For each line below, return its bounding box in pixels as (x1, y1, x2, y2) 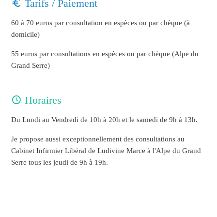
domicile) (11, 31, 40, 39)
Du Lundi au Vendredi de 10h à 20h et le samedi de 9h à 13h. (11, 116, 198, 124)
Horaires (22, 94, 62, 107)
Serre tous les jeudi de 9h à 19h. (11, 158, 108, 167)
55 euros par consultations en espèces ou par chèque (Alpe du (11, 50, 199, 58)
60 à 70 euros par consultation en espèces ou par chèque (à (11, 19, 190, 27)
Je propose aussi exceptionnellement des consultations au (11, 135, 185, 143)
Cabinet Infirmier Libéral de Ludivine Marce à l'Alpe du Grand (11, 147, 201, 155)
